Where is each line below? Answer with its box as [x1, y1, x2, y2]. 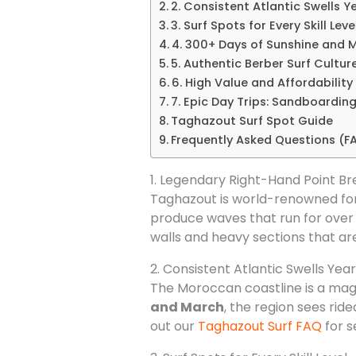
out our [149, 316, 198, 335]
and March [149, 297, 224, 316]
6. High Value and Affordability [171, 74, 353, 91]
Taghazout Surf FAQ [197, 316, 322, 335]
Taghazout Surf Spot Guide [170, 112, 333, 129]
